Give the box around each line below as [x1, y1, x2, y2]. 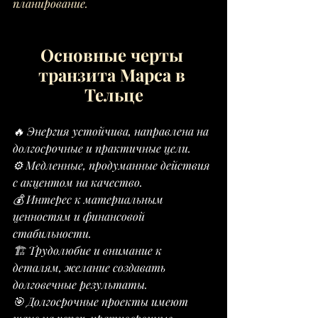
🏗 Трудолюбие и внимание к [13, 243, 165, 258]
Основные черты [40, 43, 187, 66]
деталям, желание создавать [13, 260, 168, 275]
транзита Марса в [38, 63, 190, 86]
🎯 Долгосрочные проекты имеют [13, 294, 191, 309]
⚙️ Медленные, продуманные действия [13, 158, 213, 172]
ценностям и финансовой [13, 209, 148, 224]
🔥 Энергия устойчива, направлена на [13, 124, 212, 138]
